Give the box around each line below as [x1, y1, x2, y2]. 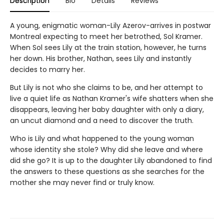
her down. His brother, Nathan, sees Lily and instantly [10, 53, 191, 63]
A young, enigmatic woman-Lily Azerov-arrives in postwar [10, 20, 211, 30]
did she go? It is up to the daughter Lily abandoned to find [10, 155, 212, 165]
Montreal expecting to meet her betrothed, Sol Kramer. [10, 31, 202, 41]
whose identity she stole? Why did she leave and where [10, 144, 203, 154]
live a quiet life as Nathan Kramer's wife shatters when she [10, 93, 213, 103]
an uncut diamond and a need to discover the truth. [10, 115, 193, 125]
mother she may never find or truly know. [10, 177, 154, 187]
